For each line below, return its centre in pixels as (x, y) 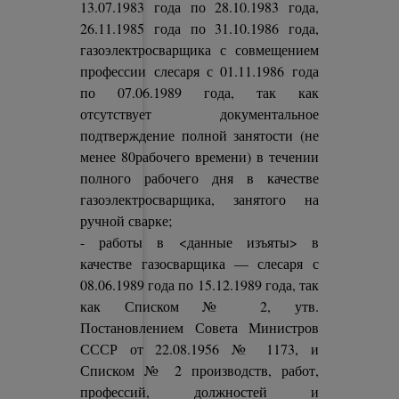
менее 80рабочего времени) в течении (199, 156)
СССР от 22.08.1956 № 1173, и (199, 349)
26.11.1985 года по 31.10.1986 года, (199, 28)
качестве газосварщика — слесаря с (199, 263)
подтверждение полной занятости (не (199, 135)
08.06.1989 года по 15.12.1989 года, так (199, 285)
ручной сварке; (126, 220)
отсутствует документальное (199, 114)
